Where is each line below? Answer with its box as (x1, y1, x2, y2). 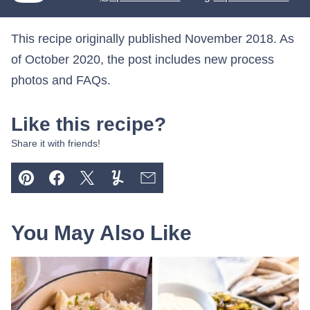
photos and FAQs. (11, 73, 111, 88)
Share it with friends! (11, 138, 100, 149)
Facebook (55, 180, 111, 194)
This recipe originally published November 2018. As (11, 32, 294, 46)
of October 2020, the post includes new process (11, 53, 274, 67)
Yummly (116, 180, 161, 194)
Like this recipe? (11, 113, 166, 136)
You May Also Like (11, 221, 192, 245)
